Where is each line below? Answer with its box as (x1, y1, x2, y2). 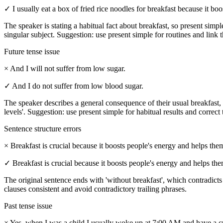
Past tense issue (4, 202, 52, 211)
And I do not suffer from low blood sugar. (12, 82, 143, 91)
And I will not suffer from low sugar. (10, 64, 125, 73)
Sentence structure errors (4, 124, 81, 133)
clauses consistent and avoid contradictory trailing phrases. (4, 185, 187, 194)
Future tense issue (4, 47, 60, 56)
